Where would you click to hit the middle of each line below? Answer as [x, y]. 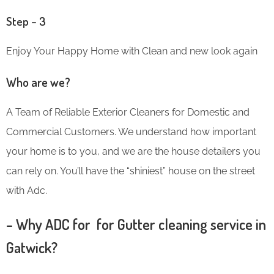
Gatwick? [32, 247]
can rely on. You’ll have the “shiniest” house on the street [131, 171]
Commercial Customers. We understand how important [131, 131]
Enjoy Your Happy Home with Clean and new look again [132, 51]
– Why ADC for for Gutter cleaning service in [136, 224]
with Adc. [27, 190]
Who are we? [38, 82]
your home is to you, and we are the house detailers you [133, 151]
